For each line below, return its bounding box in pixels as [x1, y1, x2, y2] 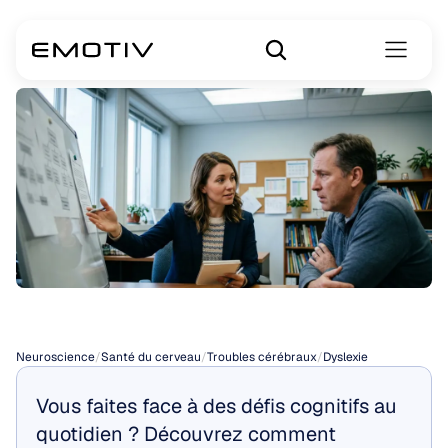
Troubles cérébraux [207, 349, 317, 365]
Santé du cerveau [101, 349, 201, 365]
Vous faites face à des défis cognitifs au [36, 393, 397, 419]
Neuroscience [16, 349, 95, 365]
